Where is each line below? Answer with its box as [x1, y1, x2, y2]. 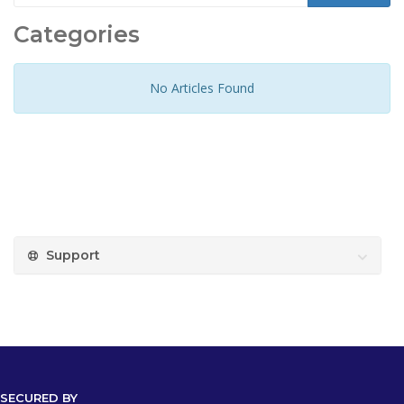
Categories [14, 20, 140, 48]
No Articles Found [150, 79, 254, 97]
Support [39, 246, 100, 263]
